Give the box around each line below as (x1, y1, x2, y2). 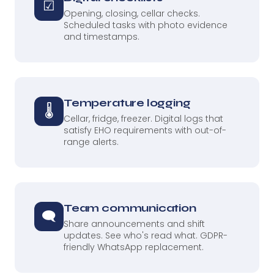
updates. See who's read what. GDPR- (64, 229, 228, 242)
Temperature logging (64, 95, 191, 109)
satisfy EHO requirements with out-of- (64, 124, 226, 136)
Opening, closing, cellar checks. (64, 7, 200, 20)
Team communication (64, 201, 196, 215)
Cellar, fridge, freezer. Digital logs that (64, 112, 223, 125)
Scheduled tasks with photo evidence (64, 18, 228, 31)
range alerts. (64, 135, 119, 148)
